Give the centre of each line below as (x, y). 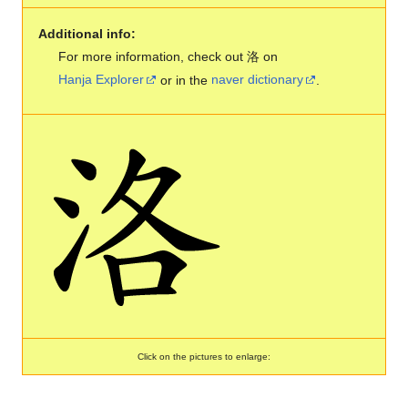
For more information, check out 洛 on (168, 56)
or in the (184, 80)
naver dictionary (258, 80)
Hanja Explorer (102, 80)
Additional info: (87, 33)
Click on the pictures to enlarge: (204, 356)
